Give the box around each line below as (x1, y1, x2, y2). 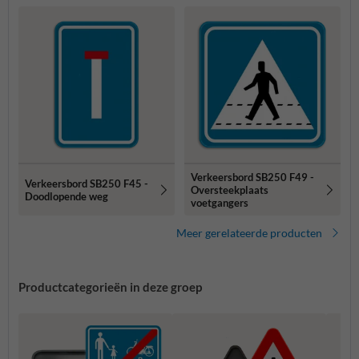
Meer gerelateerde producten (176, 225, 322, 240)
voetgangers (191, 196, 248, 209)
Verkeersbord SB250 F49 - (191, 170, 314, 184)
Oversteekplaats (191, 183, 268, 196)
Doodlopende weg (25, 189, 108, 203)
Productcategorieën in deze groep (18, 279, 202, 294)
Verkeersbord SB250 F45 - (25, 176, 148, 190)
